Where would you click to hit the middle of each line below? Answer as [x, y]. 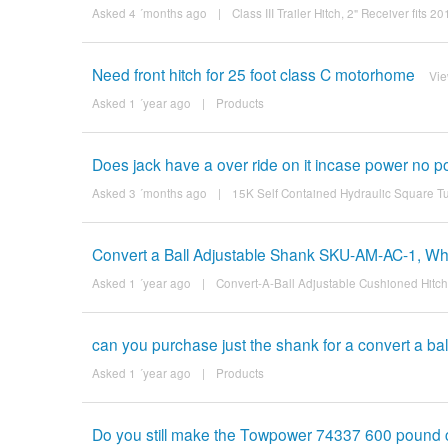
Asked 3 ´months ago [149, 192]
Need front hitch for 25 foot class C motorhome [253, 73]
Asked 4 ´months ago [149, 12]
